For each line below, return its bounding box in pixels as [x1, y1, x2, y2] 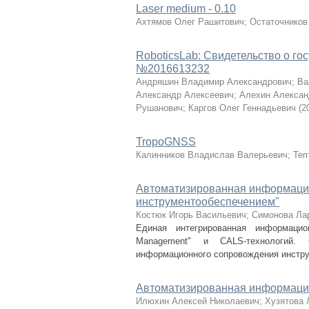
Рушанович [136, 103, 183, 113]
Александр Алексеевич [136, 90, 234, 100]
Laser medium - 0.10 [136, 3, 236, 14]
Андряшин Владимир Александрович [136, 77, 292, 87]
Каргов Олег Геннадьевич [188, 103, 296, 113]
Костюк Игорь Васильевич [136, 210, 246, 220]
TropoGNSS [136, 136, 196, 148]
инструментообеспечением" [136, 196, 279, 208]
